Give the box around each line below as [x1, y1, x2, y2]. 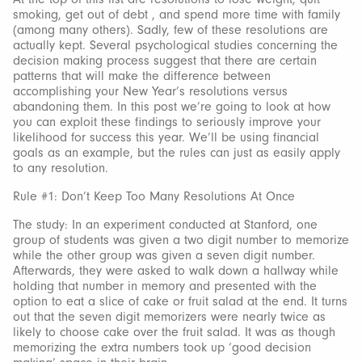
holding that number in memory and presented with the [13, 279, 317, 293]
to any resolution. [13, 161, 108, 175]
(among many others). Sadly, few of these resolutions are [13, 23, 328, 37]
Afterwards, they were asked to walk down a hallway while [13, 263, 339, 278]
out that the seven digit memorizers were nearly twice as [13, 309, 326, 324]
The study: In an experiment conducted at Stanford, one [13, 217, 318, 232]
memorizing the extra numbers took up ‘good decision [13, 340, 311, 355]
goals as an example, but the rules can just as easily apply [13, 145, 340, 160]
